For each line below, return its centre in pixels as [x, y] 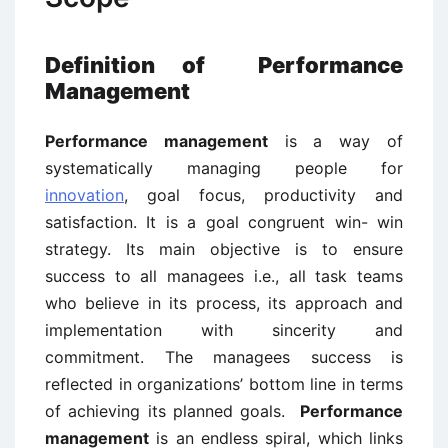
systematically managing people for [224, 168]
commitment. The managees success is [224, 357]
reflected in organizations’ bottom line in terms [224, 384]
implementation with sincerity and [224, 330]
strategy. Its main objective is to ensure [224, 249]
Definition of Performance [224, 65]
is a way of [335, 141]
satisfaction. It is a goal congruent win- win [224, 222]
